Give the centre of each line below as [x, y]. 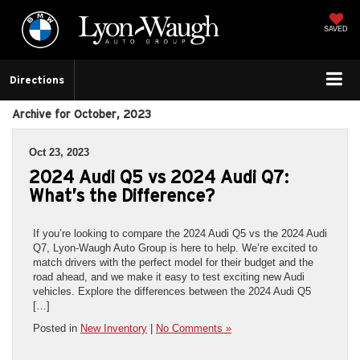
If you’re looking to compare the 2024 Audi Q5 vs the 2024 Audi [180, 233]
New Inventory [114, 328]
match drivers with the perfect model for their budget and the [173, 262]
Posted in [57, 328]
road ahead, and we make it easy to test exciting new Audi [169, 276]
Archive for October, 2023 [82, 114]
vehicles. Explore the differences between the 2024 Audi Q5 [172, 291]
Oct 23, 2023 [59, 152]
